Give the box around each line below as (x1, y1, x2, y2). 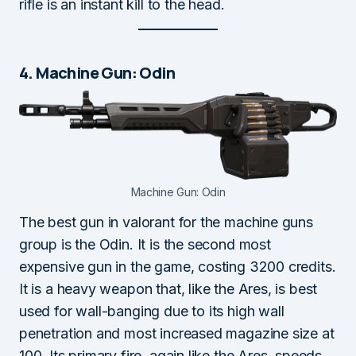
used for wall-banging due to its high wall (19, 303, 284, 320)
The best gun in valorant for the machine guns (19, 214, 313, 231)
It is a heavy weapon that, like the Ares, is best (19, 281, 318, 298)
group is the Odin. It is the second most (19, 236, 271, 253)
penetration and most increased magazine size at (19, 325, 335, 342)
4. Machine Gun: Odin (19, 61, 175, 83)
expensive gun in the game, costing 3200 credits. (19, 258, 336, 276)
